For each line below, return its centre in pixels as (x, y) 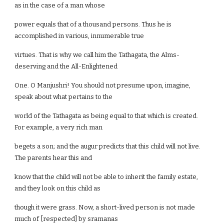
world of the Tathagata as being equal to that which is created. (106, 116)
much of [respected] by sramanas (66, 219)
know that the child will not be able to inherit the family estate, (106, 177)
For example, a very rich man (59, 127)
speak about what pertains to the (64, 97)
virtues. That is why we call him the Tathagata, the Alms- (97, 55)
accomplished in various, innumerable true (79, 36)
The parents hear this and (53, 158)
